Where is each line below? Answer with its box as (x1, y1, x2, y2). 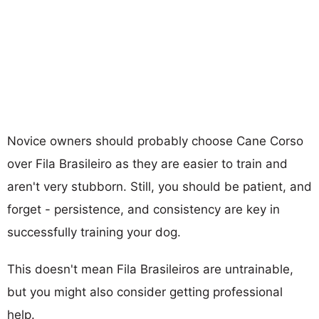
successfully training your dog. (7, 224, 181, 239)
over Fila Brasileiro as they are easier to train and (7, 156, 288, 171)
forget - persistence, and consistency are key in (7, 202, 280, 216)
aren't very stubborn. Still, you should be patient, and (7, 179, 312, 194)
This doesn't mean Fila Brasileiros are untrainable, (7, 261, 293, 276)
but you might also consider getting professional (7, 284, 283, 299)
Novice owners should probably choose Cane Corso (7, 133, 303, 148)
